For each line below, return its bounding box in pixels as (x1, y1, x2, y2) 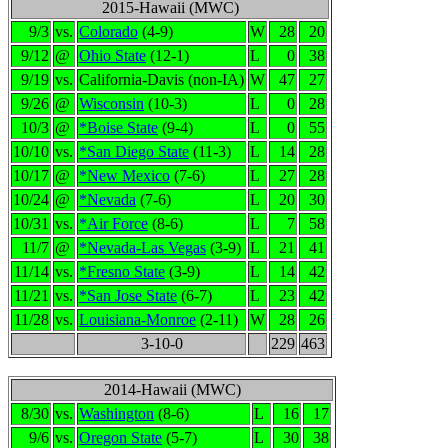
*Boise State (79, 119, 158, 136)
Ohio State (79, 47, 146, 64)
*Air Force (79, 215, 148, 232)
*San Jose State (79, 287, 177, 304)
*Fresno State (79, 263, 165, 280)
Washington (79, 405, 154, 422)
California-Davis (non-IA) (79, 71, 244, 88)
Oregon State (79, 429, 162, 446)
